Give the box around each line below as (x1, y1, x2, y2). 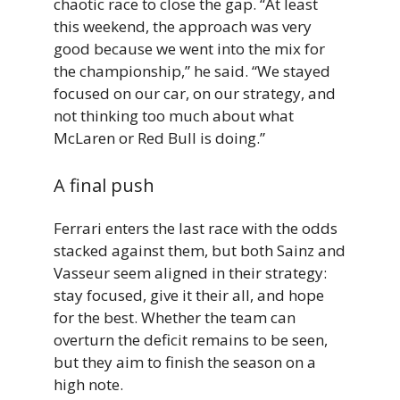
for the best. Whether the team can (54, 306, 296, 328)
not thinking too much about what (54, 105, 294, 127)
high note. (54, 373, 123, 395)
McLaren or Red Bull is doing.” (54, 128, 265, 149)
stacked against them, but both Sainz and (54, 239, 346, 261)
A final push (54, 172, 154, 197)
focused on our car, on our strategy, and (54, 83, 336, 104)
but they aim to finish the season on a (54, 351, 316, 372)
